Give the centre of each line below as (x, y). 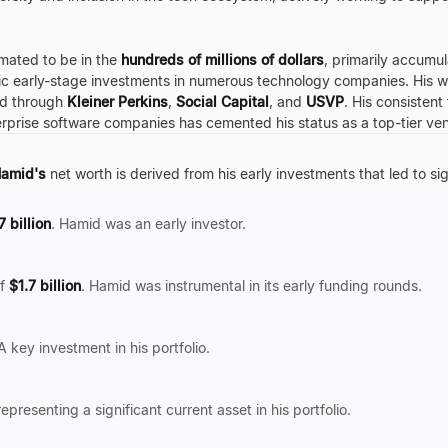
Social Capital (222, 101)
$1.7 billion (45, 285)
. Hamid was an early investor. (148, 223)
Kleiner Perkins (117, 101)
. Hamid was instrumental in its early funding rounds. (251, 285)
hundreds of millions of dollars (222, 59)
